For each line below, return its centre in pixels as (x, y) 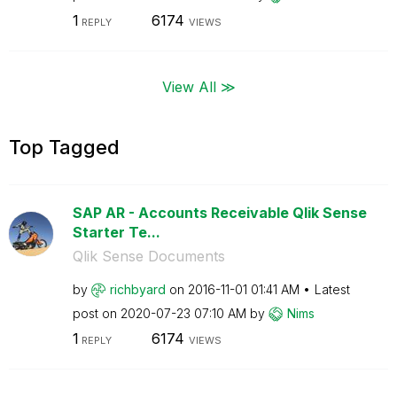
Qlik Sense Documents (148, 256)
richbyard (137, 289)
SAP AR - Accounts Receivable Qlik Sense (219, 212)
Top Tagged (64, 147)
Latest (332, 289)
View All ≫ (198, 86)
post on (96, 313)
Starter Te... (116, 232)
